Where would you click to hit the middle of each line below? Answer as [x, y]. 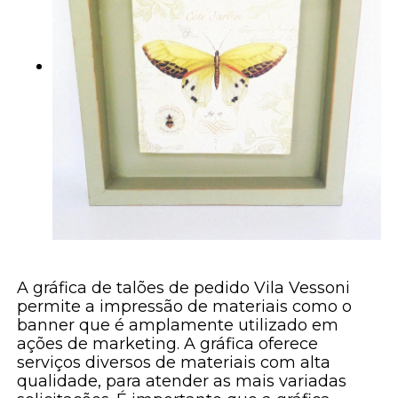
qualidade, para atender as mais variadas [182, 381]
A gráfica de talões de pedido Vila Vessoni [184, 287]
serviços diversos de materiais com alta [174, 362]
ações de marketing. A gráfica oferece [168, 343]
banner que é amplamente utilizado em [178, 325]
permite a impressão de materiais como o [185, 306]
